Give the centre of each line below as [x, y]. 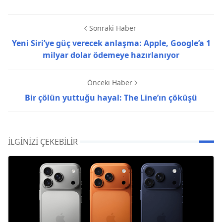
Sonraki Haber [112, 28]
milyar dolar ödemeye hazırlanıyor [111, 55]
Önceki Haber [110, 82]
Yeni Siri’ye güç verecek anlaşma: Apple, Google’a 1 [111, 43]
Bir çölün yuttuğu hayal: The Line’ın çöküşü [111, 97]
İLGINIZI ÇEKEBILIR [43, 141]
